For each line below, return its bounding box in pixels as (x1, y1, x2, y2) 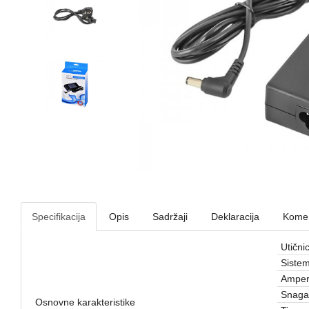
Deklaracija (211, 210, 259, 222)
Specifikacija (32, 210, 86, 222)
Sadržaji (152, 210, 188, 222)
